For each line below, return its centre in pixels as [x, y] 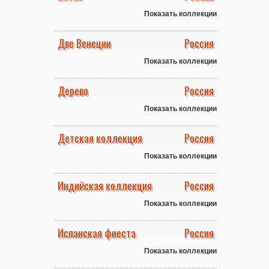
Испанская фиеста [97, 233]
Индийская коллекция [105, 186]
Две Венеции [84, 43]
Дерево [73, 91]
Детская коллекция [100, 138]
